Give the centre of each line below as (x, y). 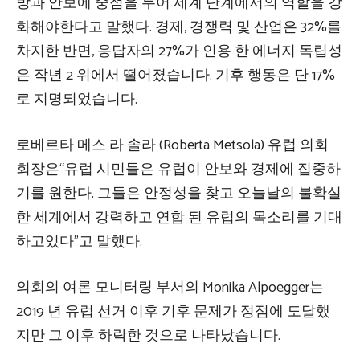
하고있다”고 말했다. (79, 241)
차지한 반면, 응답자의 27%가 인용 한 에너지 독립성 (179, 51)
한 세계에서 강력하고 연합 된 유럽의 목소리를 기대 (179, 217)
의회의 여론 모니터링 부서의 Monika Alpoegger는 (170, 287)
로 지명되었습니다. (77, 99)
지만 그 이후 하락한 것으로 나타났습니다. (148, 335)
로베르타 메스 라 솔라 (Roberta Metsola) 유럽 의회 (172, 145)
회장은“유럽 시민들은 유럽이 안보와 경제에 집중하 (178, 169)
